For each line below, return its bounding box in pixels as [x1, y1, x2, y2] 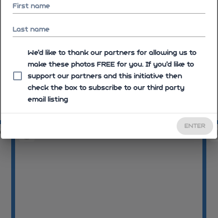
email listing [28, 95, 68, 103]
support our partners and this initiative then [28, 72, 182, 80]
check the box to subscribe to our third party [28, 84, 184, 91]
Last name [13, 25, 50, 33]
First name [13, 2, 50, 10]
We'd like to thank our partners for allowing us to [28, 49, 197, 56]
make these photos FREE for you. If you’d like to [28, 60, 194, 68]
